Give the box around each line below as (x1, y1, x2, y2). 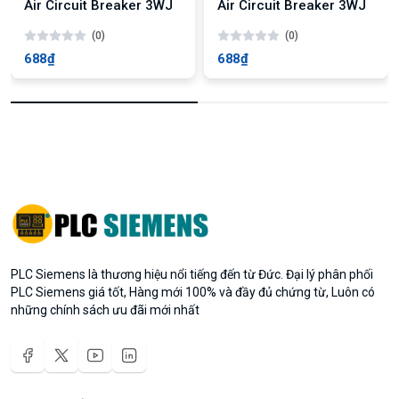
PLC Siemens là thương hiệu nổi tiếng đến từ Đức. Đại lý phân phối (11, 266, 373, 281)
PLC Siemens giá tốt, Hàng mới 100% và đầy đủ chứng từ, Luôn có (11, 284, 375, 299)
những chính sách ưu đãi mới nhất (11, 302, 199, 317)
